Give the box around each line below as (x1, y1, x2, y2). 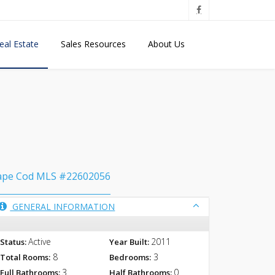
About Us (148, 38, 185, 50)
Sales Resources (61, 38, 126, 50)
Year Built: (109, 236, 149, 247)
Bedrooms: (109, 252, 151, 263)
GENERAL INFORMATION (10, 201, 115, 212)
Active (28, 236, 52, 247)
